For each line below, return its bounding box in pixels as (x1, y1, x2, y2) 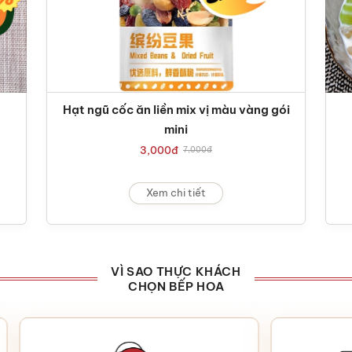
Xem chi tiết (146, 186, 206, 199)
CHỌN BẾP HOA (127, 278, 225, 294)
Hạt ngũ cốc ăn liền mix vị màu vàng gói (62, 101, 290, 117)
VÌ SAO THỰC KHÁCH (111, 263, 241, 279)
